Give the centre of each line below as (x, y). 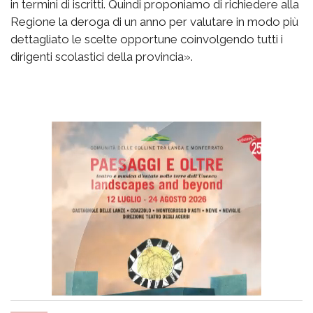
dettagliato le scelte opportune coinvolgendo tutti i (147, 39)
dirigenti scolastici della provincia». (102, 57)
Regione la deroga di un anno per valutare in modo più (154, 22)
